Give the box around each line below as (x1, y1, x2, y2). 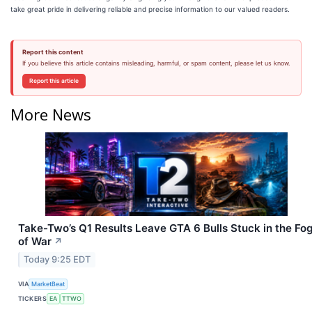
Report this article (29, 77, 79, 84)
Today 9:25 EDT (24, 254, 91, 265)
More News (10, 103, 91, 125)
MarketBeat (31, 279, 65, 288)
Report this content (22, 47, 84, 56)
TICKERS (18, 294, 47, 302)
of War (18, 235, 52, 249)
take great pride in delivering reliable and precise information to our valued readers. (10, 4, 290, 13)
